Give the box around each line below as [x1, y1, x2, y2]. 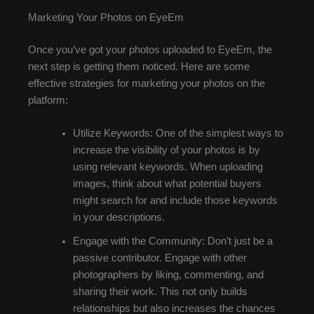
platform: [28, 94, 68, 106]
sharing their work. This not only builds [72, 286, 247, 298]
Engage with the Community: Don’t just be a [72, 235, 273, 247]
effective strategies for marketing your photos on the [28, 77, 265, 89]
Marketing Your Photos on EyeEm [28, 11, 184, 23]
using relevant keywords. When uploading [72, 161, 263, 173]
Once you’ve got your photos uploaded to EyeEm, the [28, 43, 272, 55]
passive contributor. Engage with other [72, 252, 247, 264]
